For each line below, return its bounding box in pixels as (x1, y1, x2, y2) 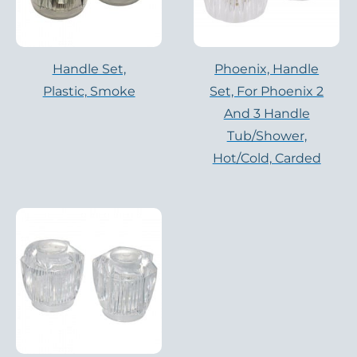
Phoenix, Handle (214, 61, 320, 76)
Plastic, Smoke (42, 83, 135, 99)
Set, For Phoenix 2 (210, 83, 324, 99)
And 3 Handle (223, 105, 310, 121)
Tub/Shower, (226, 127, 307, 143)
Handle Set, (52, 61, 126, 76)
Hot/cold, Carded (212, 150, 321, 166)
